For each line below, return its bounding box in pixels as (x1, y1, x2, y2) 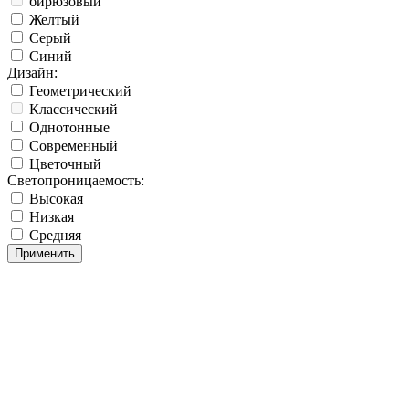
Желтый (26, 12, 79, 28)
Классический (29, 101, 118, 118)
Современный (29, 138, 118, 154)
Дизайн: (7, 65, 58, 81)
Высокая (29, 191, 83, 207)
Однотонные (29, 120, 110, 136)
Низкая (29, 209, 74, 225)
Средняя (29, 227, 81, 244)
